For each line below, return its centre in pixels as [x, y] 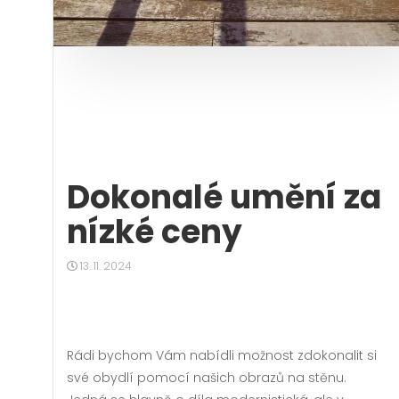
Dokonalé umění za [224, 197]
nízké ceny [155, 232]
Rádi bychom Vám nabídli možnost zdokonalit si [222, 355]
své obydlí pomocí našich [153, 378]
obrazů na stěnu [291, 378]
